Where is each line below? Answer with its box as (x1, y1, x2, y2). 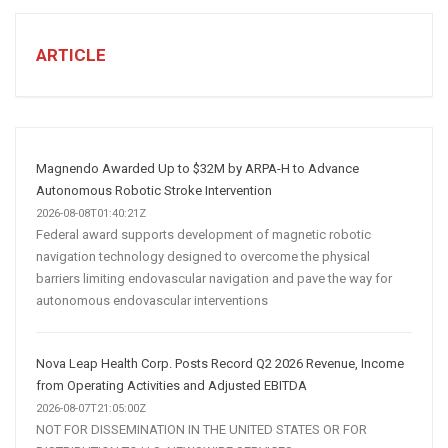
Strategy (196, 158, 251, 175)
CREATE (196, 20, 246, 37)
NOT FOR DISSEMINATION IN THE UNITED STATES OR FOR (36, 422, 367, 438)
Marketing (196, 135, 262, 152)
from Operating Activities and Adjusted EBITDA (36, 378, 307, 394)
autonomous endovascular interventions (36, 293, 268, 309)
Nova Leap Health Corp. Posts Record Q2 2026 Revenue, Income (36, 356, 404, 372)
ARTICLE (36, 45, 106, 66)
